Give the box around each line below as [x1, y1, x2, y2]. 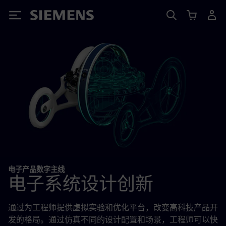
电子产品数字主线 [8, 165, 65, 174]
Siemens [30, 12, 64, 22]
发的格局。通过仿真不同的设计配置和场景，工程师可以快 [8, 214, 218, 224]
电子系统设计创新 [8, 172, 153, 195]
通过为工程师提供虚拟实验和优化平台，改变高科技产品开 [8, 202, 218, 212]
